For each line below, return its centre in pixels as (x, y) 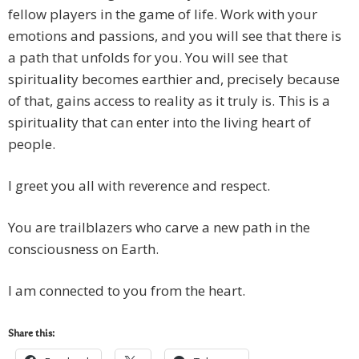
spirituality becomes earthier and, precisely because (174, 79)
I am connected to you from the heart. (127, 291)
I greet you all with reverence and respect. (139, 186)
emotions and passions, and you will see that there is (175, 36)
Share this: (31, 335)
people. (32, 144)
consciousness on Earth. (83, 249)
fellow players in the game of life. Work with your (163, 14)
